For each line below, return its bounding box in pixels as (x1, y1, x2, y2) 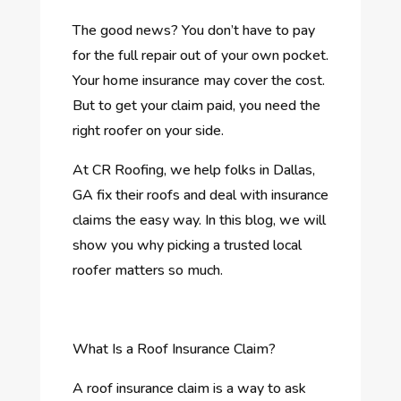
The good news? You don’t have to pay (72, 20, 315, 40)
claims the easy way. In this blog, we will (72, 209, 326, 230)
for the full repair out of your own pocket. (72, 45, 328, 65)
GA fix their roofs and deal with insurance (72, 184, 328, 205)
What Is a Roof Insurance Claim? (72, 338, 276, 359)
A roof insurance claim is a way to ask (72, 378, 306, 398)
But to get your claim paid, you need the (72, 95, 320, 115)
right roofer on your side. (72, 120, 224, 141)
